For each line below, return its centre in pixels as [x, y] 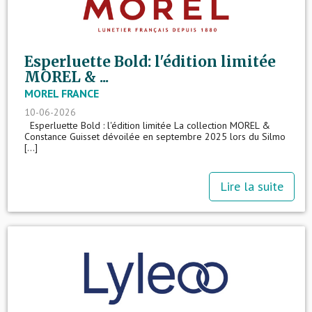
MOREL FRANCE [61, 93]
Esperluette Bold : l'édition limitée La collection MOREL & [147, 125]
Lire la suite [251, 186]
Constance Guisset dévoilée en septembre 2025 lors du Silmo [155, 136]
